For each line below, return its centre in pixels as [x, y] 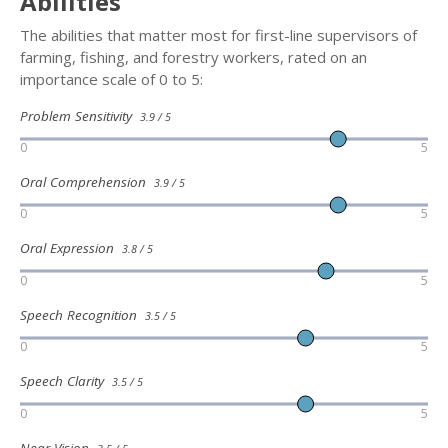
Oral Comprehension [87, 182]
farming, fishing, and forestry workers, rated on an [193, 56]
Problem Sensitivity [80, 115]
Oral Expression [71, 248]
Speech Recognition [82, 314]
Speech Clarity [66, 381]
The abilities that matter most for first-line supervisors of [218, 34]
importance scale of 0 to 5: [111, 78]
